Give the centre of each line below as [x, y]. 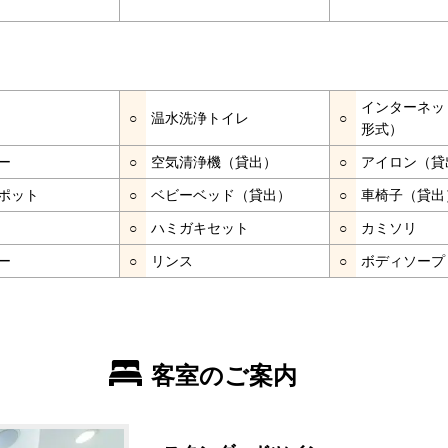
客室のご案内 [224, 375]
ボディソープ [403, 260]
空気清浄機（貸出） [214, 161]
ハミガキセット [200, 227]
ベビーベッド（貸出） [221, 194]
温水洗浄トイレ [200, 117]
